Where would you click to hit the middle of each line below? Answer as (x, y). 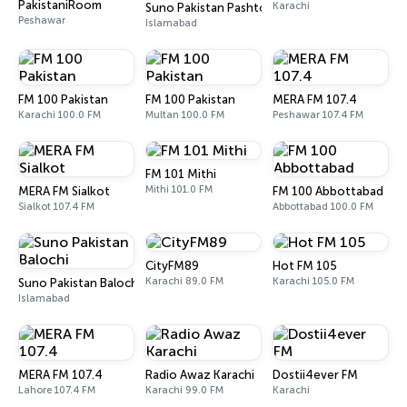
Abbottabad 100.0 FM (323, 207)
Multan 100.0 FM (185, 115)
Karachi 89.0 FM (184, 281)
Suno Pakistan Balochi (79, 283)
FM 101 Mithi (181, 174)
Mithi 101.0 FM (179, 189)
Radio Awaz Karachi (200, 375)
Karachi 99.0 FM (184, 390)
